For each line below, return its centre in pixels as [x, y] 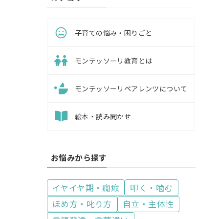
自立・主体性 [148, 204]
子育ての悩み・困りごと [114, 33]
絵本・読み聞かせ [103, 117]
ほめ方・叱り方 [82, 204]
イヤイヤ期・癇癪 [86, 187]
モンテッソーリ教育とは [114, 61]
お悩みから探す [79, 158]
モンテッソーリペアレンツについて [131, 89]
